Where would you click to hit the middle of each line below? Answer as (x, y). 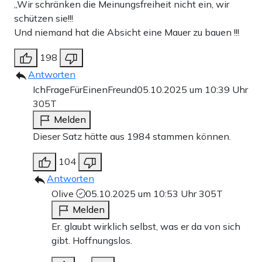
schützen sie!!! (44, 18)
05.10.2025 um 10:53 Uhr (142, 193)
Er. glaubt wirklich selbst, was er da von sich (146, 226)
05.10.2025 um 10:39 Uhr (192, 89)
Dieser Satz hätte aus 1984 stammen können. (132, 136)
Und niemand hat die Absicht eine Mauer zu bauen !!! (127, 32)
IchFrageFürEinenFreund (85, 89)
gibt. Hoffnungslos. (92, 240)
